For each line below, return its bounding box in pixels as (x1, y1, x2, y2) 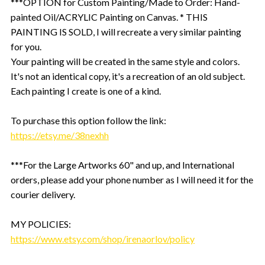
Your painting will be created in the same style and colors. (11, 55, 240, 67)
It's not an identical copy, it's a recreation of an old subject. (11, 70, 245, 82)
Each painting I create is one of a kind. (11, 85, 161, 96)
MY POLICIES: (11, 218, 71, 230)
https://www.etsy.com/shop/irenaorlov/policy (11, 232, 195, 244)
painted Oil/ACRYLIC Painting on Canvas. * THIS (11, 11, 208, 22)
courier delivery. (11, 188, 75, 200)
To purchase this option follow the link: (11, 114, 166, 126)
